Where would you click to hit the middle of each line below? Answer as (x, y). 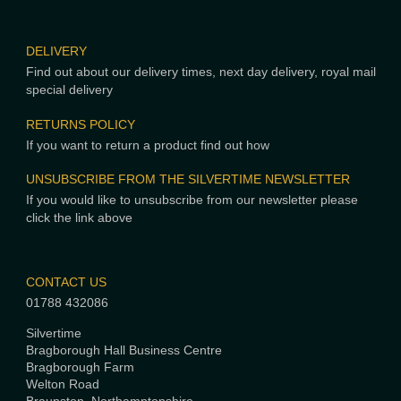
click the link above (79, 218)
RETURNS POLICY (80, 124)
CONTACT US (66, 282)
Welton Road (62, 384)
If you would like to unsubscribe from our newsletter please (192, 200)
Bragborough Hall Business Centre (124, 350)
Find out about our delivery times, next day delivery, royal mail (200, 73)
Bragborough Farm (80, 367)
